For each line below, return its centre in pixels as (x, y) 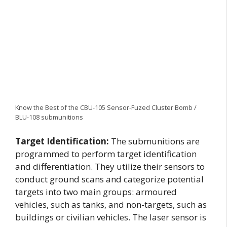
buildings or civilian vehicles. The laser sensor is (111, 217)
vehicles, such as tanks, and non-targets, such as (111, 205)
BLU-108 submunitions (49, 117)
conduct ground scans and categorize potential (109, 179)
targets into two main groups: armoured (96, 192)
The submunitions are (154, 141)
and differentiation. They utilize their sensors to (110, 167)
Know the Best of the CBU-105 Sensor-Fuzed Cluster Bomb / (106, 107)
